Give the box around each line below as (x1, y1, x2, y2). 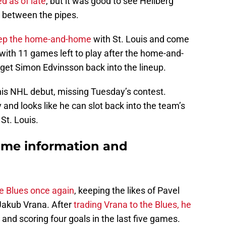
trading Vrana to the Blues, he (74, 199, 191, 210)
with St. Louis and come (91, 34, 189, 45)
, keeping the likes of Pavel (74, 185, 180, 196)
